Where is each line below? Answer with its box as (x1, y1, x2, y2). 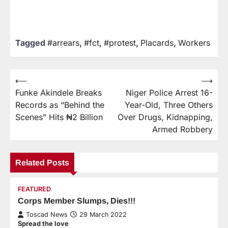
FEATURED (18, 185, 51, 193)
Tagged (15, 37, 47, 48)
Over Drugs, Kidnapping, (118, 111, 213, 122)
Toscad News (26, 210, 68, 218)
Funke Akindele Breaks (15, 87, 102, 98)
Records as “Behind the (15, 99, 104, 110)
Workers (178, 37, 210, 48)
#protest (104, 37, 136, 48)
